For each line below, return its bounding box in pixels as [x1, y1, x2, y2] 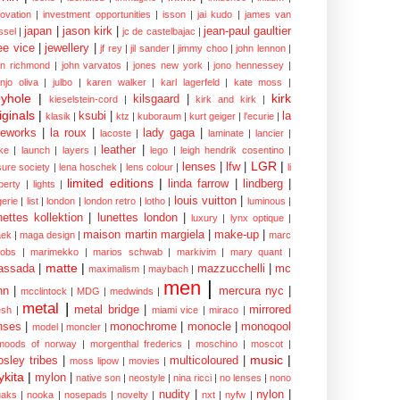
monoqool [241, 320, 292, 333]
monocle [187, 320, 231, 333]
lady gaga [143, 126, 195, 139]
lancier [255, 127, 284, 138]
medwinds [110, 285, 154, 296]
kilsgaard [132, 92, 179, 105]
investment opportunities [43, 8, 151, 20]
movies [129, 354, 160, 366]
